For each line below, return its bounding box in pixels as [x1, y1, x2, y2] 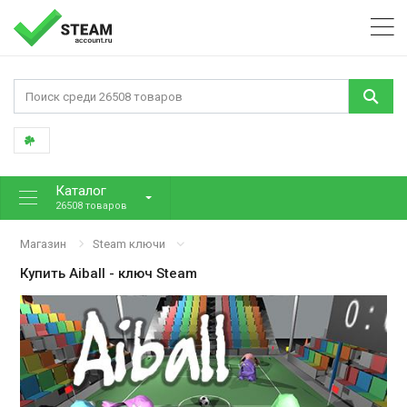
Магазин [20, 236, 67, 251]
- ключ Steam [105, 264, 198, 282]
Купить [20, 264, 70, 282]
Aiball [69, 264, 106, 282]
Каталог [55, 182, 106, 199]
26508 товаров [55, 199, 127, 212]
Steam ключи [93, 236, 166, 251]
